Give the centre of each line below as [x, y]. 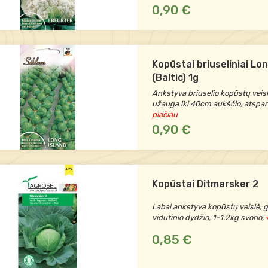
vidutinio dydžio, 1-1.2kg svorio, [208, 217]
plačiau [165, 115]
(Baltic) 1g [175, 77]
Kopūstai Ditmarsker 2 [205, 184]
